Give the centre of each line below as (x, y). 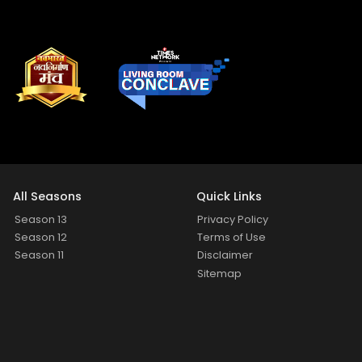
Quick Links (229, 197)
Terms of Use (232, 238)
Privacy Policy (233, 219)
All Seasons (48, 197)
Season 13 (40, 219)
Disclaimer (225, 255)
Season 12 (40, 238)
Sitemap (220, 273)
